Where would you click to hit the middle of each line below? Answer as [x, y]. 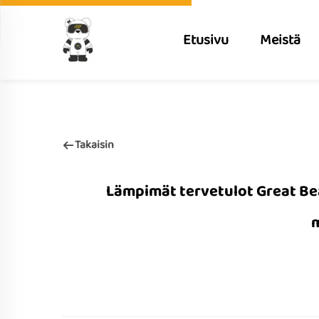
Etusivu [205, 40]
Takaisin [94, 145]
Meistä [280, 40]
